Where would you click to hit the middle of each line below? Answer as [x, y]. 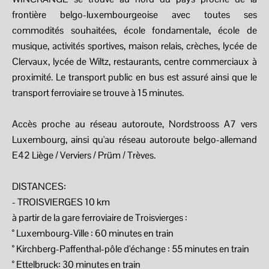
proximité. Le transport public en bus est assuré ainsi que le [134, 77]
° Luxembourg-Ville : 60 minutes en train [93, 233]
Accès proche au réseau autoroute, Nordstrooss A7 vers [134, 124]
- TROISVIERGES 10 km [61, 202]
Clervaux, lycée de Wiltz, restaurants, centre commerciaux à [134, 62]
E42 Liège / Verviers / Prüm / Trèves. [84, 155]
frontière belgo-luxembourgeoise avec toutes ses [134, 15]
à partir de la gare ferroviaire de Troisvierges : [100, 218]
